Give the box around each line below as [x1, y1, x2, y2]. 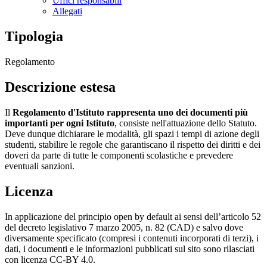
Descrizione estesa [5, 79, 116, 95]
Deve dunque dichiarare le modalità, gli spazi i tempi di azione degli [5, 128, 259, 139]
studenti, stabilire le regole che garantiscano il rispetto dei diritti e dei [5, 139, 260, 150]
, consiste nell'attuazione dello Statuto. [114, 117, 257, 128]
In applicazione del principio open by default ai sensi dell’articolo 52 [5, 211, 261, 222]
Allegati [52, 6, 82, 17]
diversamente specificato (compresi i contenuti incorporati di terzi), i [5, 232, 259, 243]
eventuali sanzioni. [5, 160, 74, 171]
